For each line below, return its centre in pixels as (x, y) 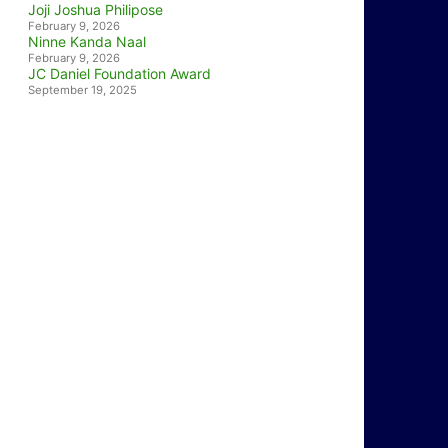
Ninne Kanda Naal (87, 41)
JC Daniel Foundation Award (119, 73)
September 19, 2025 (82, 90)
